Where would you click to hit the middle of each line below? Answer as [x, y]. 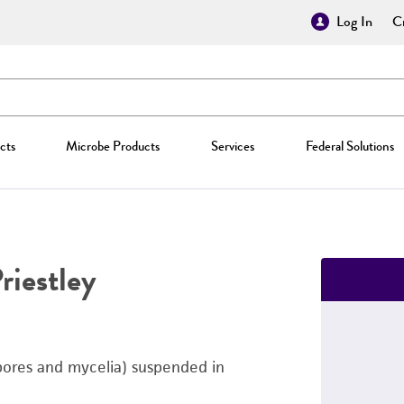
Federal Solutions [349, 146]
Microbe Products [113, 146]
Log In [354, 22]
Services [232, 146]
